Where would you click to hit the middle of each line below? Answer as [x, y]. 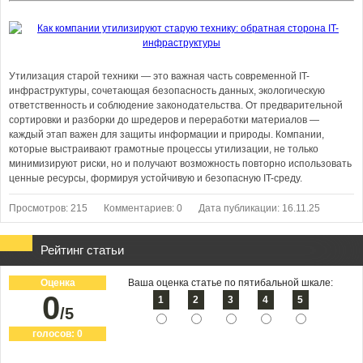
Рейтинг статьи [82, 250]
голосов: [55, 334]
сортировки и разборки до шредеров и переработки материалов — [164, 120]
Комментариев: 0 [143, 208]
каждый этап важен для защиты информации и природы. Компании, [167, 135]
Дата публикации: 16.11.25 [259, 208]
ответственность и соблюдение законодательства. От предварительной [176, 105]
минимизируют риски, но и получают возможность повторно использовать [180, 164]
